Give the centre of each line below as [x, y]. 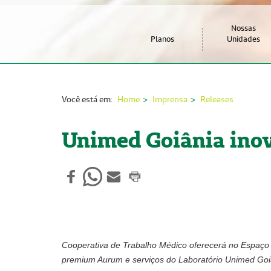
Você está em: [87, 99]
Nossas [244, 28]
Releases [217, 99]
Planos [162, 39]
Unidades [244, 39]
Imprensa [170, 99]
